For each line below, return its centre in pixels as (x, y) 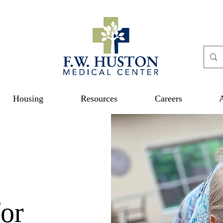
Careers (168, 99)
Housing (28, 99)
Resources (99, 99)
